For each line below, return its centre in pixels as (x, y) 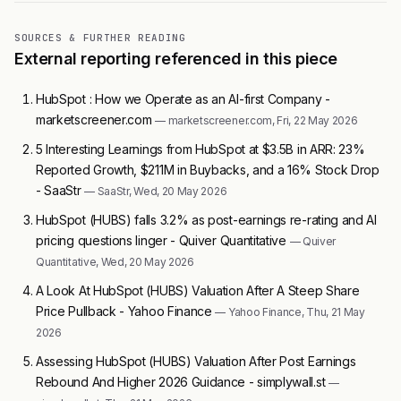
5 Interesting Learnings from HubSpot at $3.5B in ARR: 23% (200, 149)
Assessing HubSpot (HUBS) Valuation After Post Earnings (196, 361)
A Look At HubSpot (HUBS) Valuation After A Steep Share (198, 290)
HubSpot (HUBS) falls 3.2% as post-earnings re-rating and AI (206, 219)
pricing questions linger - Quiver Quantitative (163, 240)
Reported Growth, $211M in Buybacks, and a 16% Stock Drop (208, 169)
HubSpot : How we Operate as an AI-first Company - (183, 98)
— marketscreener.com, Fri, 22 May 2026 (256, 120)
